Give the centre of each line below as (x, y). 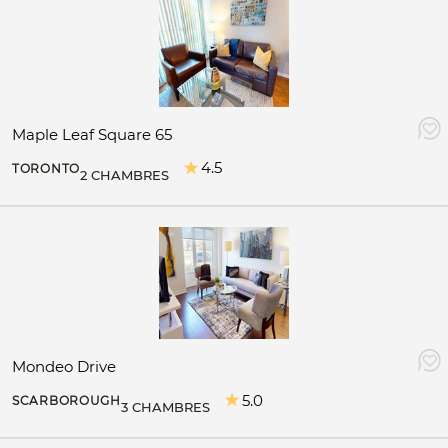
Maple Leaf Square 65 (92, 134)
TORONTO (46, 168)
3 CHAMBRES (165, 407)
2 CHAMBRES (124, 174)
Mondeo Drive (64, 367)
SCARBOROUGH (66, 401)
